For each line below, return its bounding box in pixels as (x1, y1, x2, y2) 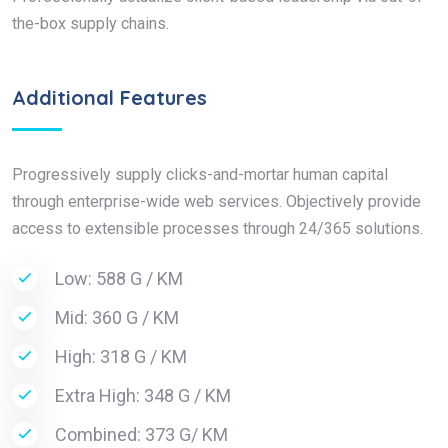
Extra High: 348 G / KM (55, 384, 231, 406)
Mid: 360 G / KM (55, 306, 179, 328)
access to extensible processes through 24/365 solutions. (12, 218, 423, 238)
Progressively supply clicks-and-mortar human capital (12, 164, 388, 184)
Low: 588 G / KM (55, 267, 183, 289)
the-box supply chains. (12, 13, 169, 33)
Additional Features (12, 84, 207, 110)
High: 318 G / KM (55, 345, 187, 367)
